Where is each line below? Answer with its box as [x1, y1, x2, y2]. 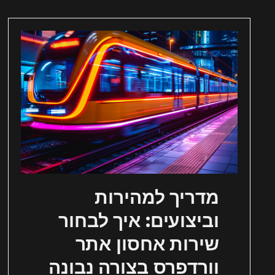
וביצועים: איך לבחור [58, 209, 219, 233]
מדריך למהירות [95, 186, 219, 209]
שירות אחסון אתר [75, 233, 219, 256]
